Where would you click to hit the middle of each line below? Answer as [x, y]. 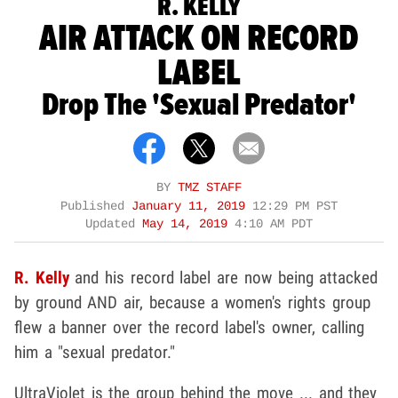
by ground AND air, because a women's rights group [192, 302]
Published [96, 206]
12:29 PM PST [295, 206]
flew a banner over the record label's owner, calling [189, 327]
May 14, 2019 [188, 224]
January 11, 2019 [192, 206]
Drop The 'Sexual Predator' [199, 105]
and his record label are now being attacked [223, 277]
